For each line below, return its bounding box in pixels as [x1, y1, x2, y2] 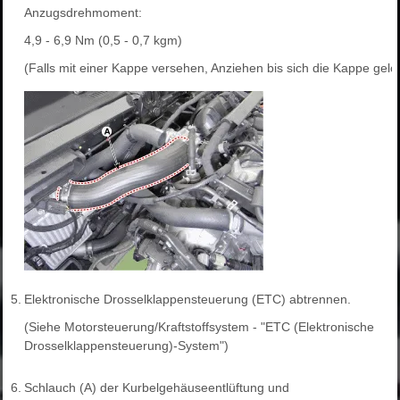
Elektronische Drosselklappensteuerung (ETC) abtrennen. [24, 291, 351, 306]
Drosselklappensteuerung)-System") [24, 337, 229, 353]
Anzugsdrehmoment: [24, 4, 142, 20]
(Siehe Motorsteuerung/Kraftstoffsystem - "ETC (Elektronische [24, 319, 374, 334]
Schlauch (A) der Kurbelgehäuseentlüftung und [24, 379, 289, 395]
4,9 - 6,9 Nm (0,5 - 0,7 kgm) [24, 32, 182, 47]
